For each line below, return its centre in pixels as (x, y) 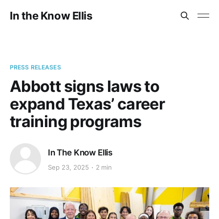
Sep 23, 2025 (68, 167)
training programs (76, 121)
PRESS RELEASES (35, 67)
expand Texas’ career (88, 104)
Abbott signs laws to (85, 86)
